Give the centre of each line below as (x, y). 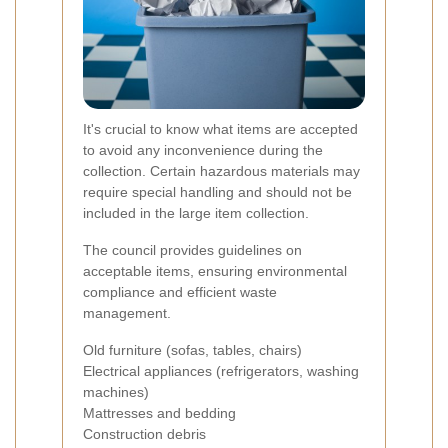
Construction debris (144, 433)
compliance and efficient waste (180, 291)
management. (127, 312)
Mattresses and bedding (159, 412)
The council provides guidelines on (192, 249)
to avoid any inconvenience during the (203, 149)
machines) (116, 391)
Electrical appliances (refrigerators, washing (221, 370)
